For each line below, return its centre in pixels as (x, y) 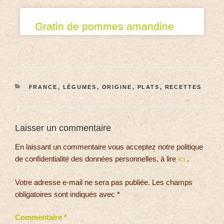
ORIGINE (117, 87)
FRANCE (43, 87)
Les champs (172, 182)
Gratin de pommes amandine (104, 26)
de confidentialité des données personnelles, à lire (96, 159)
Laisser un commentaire (63, 128)
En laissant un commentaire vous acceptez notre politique (109, 147)
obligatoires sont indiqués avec (66, 194)
